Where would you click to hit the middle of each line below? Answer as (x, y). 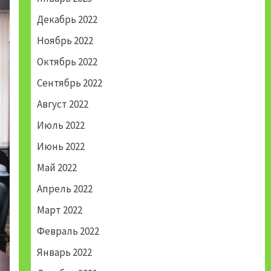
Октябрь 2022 (67, 62)
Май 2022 (57, 168)
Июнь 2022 (60, 147)
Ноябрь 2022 (65, 41)
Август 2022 (62, 104)
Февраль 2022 (68, 231)
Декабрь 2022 (67, 20)
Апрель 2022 (64, 189)
